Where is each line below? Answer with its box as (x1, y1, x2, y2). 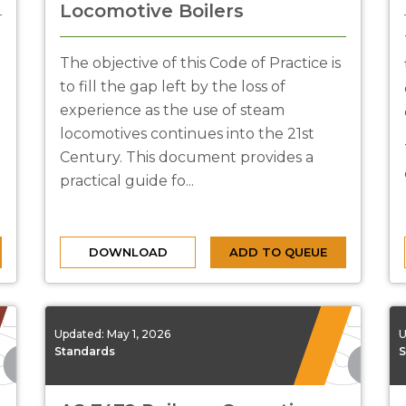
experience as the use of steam (60, 101, 285, 119)
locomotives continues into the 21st (60, 125, 314, 142)
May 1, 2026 (107, 326, 170, 341)
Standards (54, 343, 115, 358)
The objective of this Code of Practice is (60, 54, 341, 72)
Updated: (54, 326, 107, 341)
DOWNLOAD (88, 245, 168, 259)
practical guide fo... (60, 172, 194, 189)
